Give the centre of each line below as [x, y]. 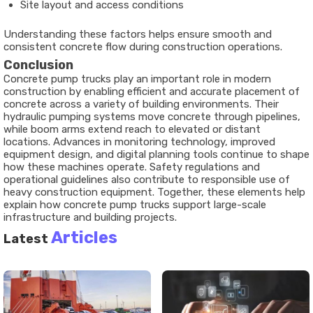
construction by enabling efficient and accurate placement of [152, 92]
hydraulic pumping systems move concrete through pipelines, [152, 117]
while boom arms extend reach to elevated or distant [132, 130]
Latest [27, 239]
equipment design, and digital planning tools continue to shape [156, 155]
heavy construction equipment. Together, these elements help [154, 192]
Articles [84, 238]
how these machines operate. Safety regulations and [132, 167]
